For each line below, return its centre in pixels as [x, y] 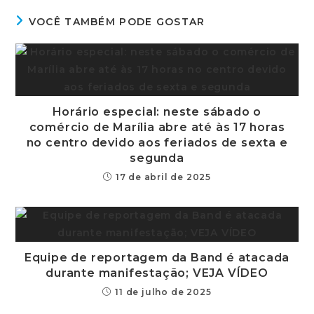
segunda [157, 158]
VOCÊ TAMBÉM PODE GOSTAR [117, 21]
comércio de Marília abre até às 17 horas [157, 127]
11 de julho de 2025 [163, 292]
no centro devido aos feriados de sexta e [157, 142]
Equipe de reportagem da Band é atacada [157, 257]
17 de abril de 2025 [163, 177]
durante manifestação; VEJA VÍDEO [157, 273]
